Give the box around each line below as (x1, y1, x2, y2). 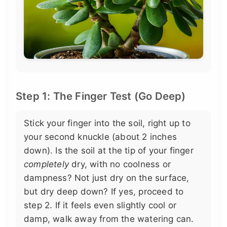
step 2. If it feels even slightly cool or (24, 200, 177, 210)
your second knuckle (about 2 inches (24, 131, 177, 142)
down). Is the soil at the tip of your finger (24, 145, 194, 156)
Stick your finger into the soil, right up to (24, 118, 191, 128)
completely (24, 159, 69, 169)
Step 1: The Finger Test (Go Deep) (16, 89, 186, 102)
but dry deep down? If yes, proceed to (24, 186, 184, 197)
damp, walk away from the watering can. (24, 213, 194, 224)
